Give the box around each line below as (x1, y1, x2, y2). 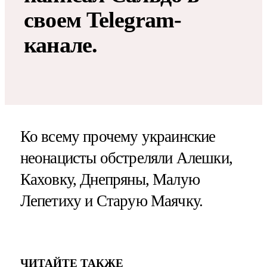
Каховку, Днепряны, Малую (20, 170, 200, 189)
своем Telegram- (24, 7, 182, 32)
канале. (24, 32, 98, 57)
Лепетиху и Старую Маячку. (20, 192, 203, 210)
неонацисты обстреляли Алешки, (20, 149, 232, 167)
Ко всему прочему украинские (20, 128, 216, 146)
